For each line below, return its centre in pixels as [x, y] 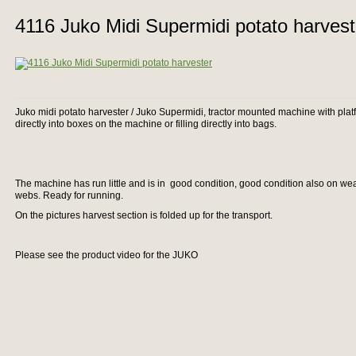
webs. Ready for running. [70, 195]
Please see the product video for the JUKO [106, 255]
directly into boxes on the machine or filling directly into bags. [146, 124]
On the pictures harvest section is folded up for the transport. [145, 215]
